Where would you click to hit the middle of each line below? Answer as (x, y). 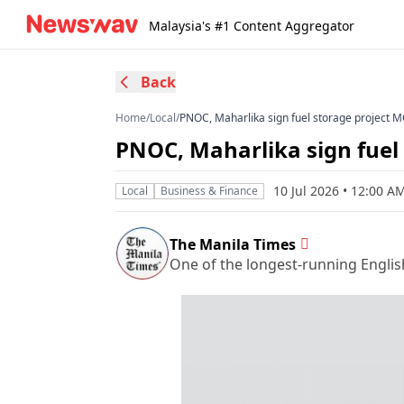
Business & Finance (209, 191)
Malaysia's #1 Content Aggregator (252, 26)
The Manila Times (233, 244)
